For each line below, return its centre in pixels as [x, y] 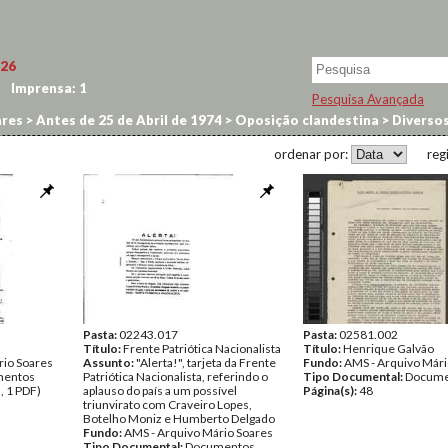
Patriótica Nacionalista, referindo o [175, 376]
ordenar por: [312, 154]
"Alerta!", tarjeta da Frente [206, 362]
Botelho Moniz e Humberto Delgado [179, 418]
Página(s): [331, 390]
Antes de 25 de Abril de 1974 [127, 120]
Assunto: [109, 362]
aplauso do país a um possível [160, 390]
